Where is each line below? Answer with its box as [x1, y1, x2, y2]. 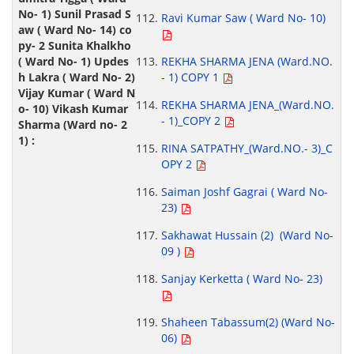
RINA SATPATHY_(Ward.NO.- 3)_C [160, 141, 333, 156]
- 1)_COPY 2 [160, 113, 224, 129]
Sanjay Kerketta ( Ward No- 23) [160, 271, 322, 287]
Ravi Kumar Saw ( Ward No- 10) [160, 10, 326, 26]
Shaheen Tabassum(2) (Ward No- [160, 314, 335, 330]
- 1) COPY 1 [160, 70, 222, 85]
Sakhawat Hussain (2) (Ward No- [160, 228, 333, 243]
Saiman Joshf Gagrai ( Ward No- [160, 184, 328, 200]
